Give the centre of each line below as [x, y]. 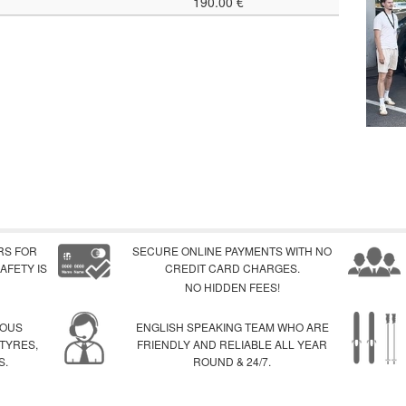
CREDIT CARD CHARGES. [232, 268]
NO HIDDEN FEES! [232, 287]
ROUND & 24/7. [232, 362]
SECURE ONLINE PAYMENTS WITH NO [232, 251]
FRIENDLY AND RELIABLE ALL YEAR [232, 344]
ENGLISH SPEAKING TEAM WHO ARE [232, 327]
